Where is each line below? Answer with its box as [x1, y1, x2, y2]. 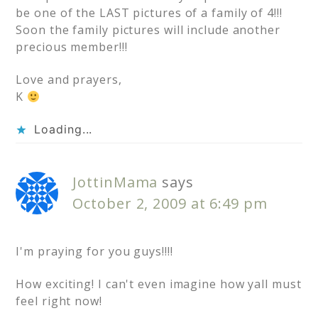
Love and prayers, [16, 72, 122, 88]
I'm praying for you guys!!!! [16, 243, 173, 260]
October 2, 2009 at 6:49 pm [72, 194, 268, 214]
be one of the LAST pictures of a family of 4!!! [16, 5, 283, 21]
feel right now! [16, 293, 102, 309]
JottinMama [72, 172, 158, 192]
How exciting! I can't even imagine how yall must [16, 276, 302, 292]
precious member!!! [16, 39, 128, 55]
